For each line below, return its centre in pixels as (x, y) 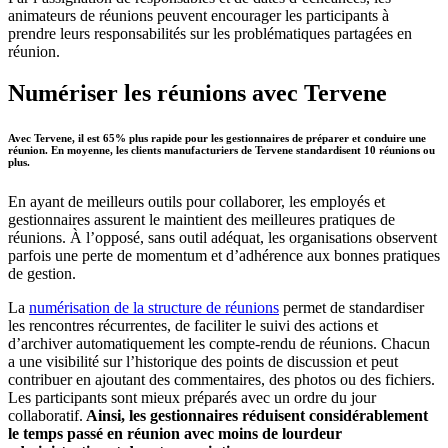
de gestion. (42, 274)
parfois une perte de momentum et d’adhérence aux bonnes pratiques (224, 256)
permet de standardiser (351, 308)
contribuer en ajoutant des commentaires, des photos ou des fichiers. (221, 380)
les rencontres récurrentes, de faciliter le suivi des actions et (193, 326)
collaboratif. (45, 416)
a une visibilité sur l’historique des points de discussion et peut (203, 362)
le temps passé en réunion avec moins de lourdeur (175, 434)
